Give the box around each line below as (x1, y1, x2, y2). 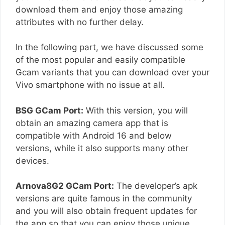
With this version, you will (83, 105, 188, 116)
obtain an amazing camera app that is (16, 118, 168, 128)
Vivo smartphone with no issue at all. (16, 80, 165, 90)
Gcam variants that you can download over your (16, 67, 209, 78)
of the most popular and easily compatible (16, 55, 185, 65)
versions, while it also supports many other (16, 143, 188, 153)
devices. (16, 155, 49, 166)
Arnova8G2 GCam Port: (16, 181, 114, 191)
